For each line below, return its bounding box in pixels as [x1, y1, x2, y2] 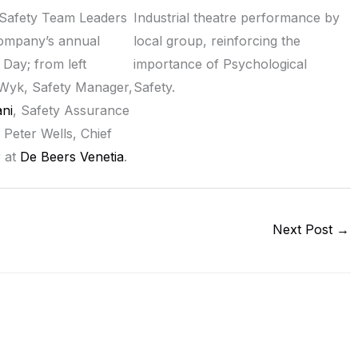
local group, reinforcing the [133, 32, 301, 49]
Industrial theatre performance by [133, 9, 340, 26]
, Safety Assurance [12, 101, 129, 118]
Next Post [272, 221, 336, 237]
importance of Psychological [133, 55, 308, 72]
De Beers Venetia [19, 148, 124, 165]
